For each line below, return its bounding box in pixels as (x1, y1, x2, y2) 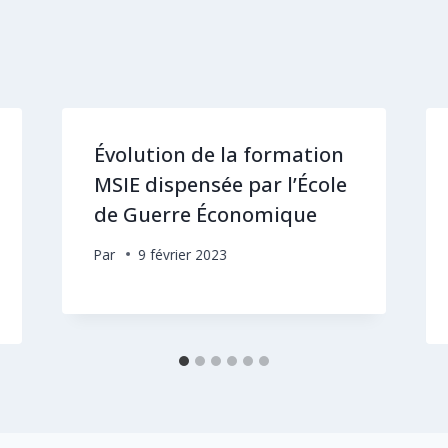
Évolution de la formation (93, 140, 344, 168)
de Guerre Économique (93, 200, 317, 228)
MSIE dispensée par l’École (93, 170, 347, 198)
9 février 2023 (137, 244, 227, 264)
